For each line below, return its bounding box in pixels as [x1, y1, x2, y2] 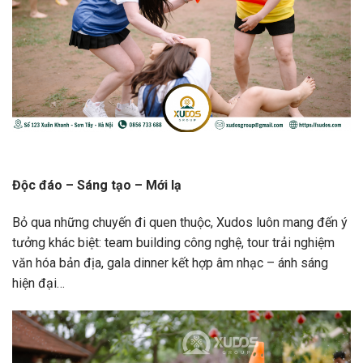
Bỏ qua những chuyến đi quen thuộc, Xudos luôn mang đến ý [12, 215, 348, 231]
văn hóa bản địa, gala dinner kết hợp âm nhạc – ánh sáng [12, 255, 328, 271]
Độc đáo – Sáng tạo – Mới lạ [12, 177, 181, 194]
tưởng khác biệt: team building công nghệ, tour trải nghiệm [12, 235, 335, 251]
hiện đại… [12, 275, 65, 292]
